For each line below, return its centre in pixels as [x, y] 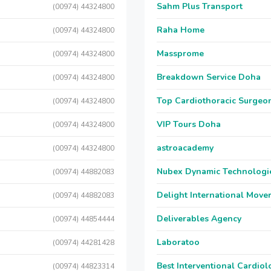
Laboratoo [178, 242]
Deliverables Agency [199, 219]
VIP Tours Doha [189, 124]
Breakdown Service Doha [209, 77]
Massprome [180, 54]
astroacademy [185, 148]
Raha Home [181, 30]
